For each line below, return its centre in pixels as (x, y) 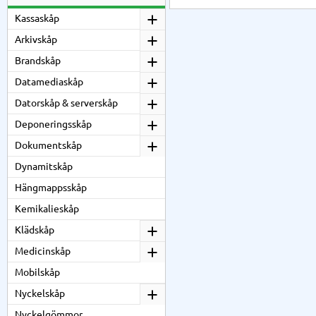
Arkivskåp (36, 39)
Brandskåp (38, 61)
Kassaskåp (37, 18)
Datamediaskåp (49, 82)
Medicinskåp (43, 251)
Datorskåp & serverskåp (66, 103)
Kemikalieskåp (47, 209)
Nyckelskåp (40, 293)
